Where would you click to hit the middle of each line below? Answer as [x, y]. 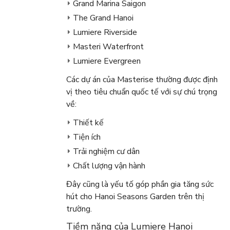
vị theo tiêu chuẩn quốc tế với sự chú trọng [141, 92]
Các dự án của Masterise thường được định [142, 79]
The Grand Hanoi [103, 18]
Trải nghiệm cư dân [106, 151]
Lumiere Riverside [105, 32]
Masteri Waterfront [108, 46]
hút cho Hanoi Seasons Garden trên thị [135, 196]
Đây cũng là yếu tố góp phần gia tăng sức [140, 184]
